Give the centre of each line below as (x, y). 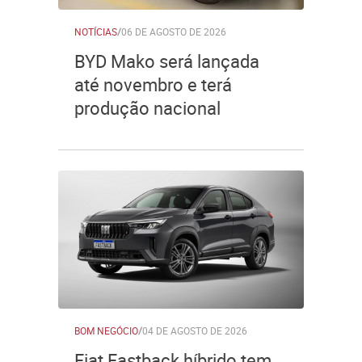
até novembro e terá (153, 84)
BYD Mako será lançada (167, 61)
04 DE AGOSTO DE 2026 (195, 330)
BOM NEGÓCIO (106, 330)
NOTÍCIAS (96, 32)
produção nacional (147, 108)
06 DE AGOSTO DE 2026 (174, 32)
